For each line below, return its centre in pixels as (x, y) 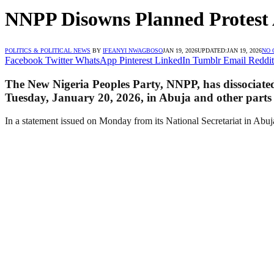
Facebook (24, 60)
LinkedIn (172, 60)
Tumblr (207, 60)
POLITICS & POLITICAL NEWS (48, 50)
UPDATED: (212, 50)
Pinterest (136, 60)
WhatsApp (96, 60)
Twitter (59, 60)
